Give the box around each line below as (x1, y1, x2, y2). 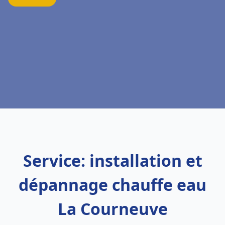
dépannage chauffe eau (19, 174, 206, 195)
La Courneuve (57, 198, 168, 219)
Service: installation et (23, 150, 202, 171)
